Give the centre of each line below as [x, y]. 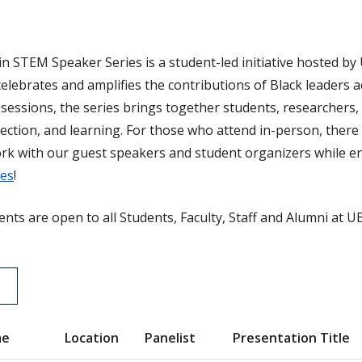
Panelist [170, 338]
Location [92, 338]
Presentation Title [291, 338]
